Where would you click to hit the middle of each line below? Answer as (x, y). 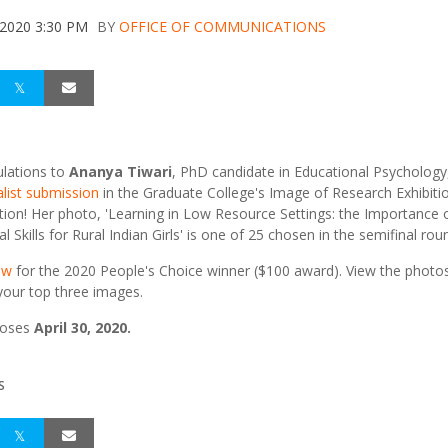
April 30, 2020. (82, 327)
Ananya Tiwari (120, 171)
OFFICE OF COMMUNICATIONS (222, 26)
